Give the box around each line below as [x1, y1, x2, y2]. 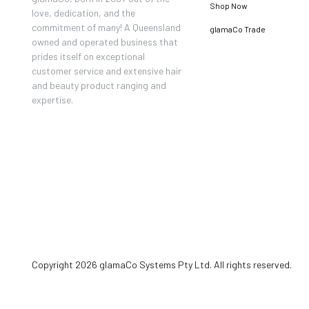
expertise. [32, 94, 73, 106]
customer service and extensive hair [32, 65, 181, 77]
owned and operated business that [32, 36, 178, 48]
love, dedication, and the [32, 7, 135, 19]
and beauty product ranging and [32, 79, 166, 92]
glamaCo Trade [210, 23, 266, 34]
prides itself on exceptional [32, 50, 145, 63]
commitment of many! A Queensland [32, 21, 181, 34]
